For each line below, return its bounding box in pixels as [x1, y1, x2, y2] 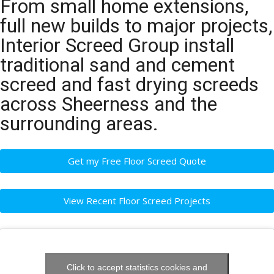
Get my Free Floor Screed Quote [68, 154, 206, 167]
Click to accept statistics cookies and [67, 262, 207, 272]
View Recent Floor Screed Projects [64, 194, 210, 207]
